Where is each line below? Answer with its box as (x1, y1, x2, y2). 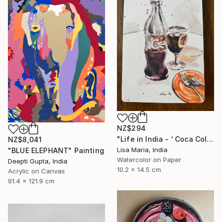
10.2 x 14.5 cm (117, 166, 161, 174)
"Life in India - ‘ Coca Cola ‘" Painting (207, 135, 214, 144)
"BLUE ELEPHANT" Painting (8, 146, 104, 155)
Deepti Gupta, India (8, 157, 67, 165)
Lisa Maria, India (117, 146, 167, 154)
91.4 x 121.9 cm (8, 176, 55, 185)
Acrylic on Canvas (8, 166, 65, 175)
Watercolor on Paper (117, 156, 181, 164)
